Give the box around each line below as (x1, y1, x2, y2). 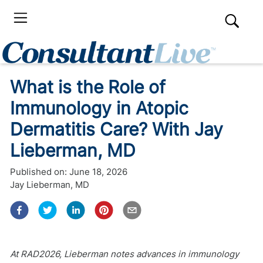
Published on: (10, 166, 67, 177)
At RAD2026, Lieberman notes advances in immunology (10, 248, 239, 259)
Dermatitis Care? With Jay (10, 119, 223, 140)
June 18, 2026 (69, 166, 127, 177)
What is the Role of (10, 76, 166, 97)
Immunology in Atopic (10, 97, 188, 119)
